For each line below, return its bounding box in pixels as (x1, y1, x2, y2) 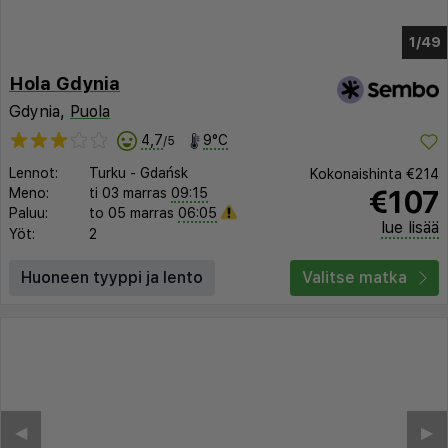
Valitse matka (302, 268, 407, 288)
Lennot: (9, 165, 58, 182)
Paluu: (9, 205, 48, 222)
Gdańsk (140, 165, 188, 182)
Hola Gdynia (9, 73, 120, 95)
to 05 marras (89, 205, 174, 222)
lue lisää (381, 218, 439, 238)
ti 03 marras (89, 185, 167, 202)
